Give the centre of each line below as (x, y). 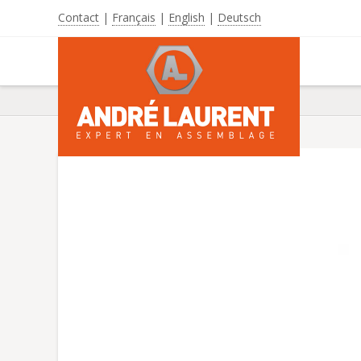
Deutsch (239, 17)
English (187, 17)
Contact (79, 17)
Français (134, 17)
